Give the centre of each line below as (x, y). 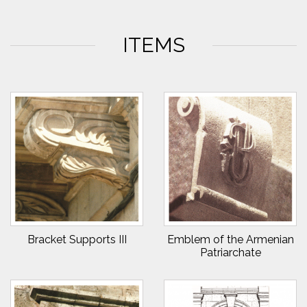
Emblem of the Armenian (230, 240)
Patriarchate (230, 253)
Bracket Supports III (77, 240)
